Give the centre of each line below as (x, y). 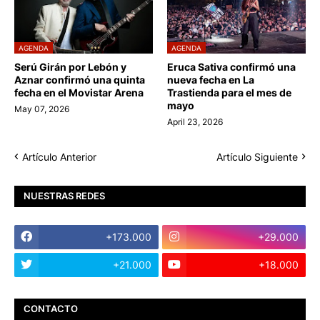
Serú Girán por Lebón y (70, 66)
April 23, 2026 (195, 121)
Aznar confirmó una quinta (80, 79)
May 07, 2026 (42, 109)
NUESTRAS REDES (64, 196)
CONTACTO (51, 309)
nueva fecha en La (211, 79)
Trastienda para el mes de (229, 92)
